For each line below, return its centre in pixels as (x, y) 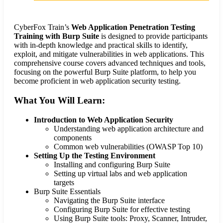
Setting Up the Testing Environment (95, 155)
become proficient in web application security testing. (97, 81)
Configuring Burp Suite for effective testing (122, 209)
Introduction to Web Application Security (104, 119)
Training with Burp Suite (56, 36)
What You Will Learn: (59, 100)
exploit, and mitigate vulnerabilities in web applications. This (109, 54)
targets (64, 182)
